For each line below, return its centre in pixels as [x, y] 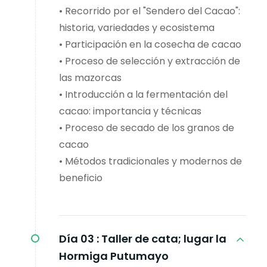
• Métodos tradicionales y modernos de [150, 162]
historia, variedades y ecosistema [137, 28]
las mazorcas [90, 78]
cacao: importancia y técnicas [130, 111]
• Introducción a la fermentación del [143, 95]
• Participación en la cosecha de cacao [150, 45]
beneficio [81, 178]
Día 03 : [79, 239]
